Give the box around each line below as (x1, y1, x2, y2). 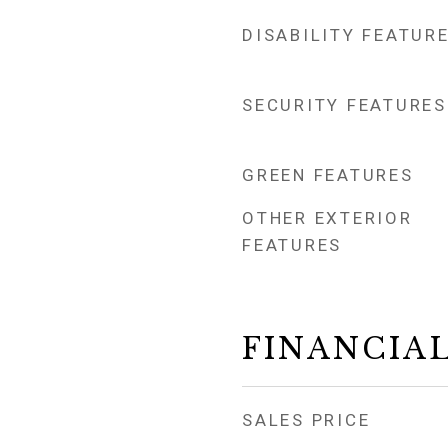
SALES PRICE (242, 410, 371, 430)
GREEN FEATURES (242, 165, 414, 185)
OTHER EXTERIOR (242, 208, 413, 228)
